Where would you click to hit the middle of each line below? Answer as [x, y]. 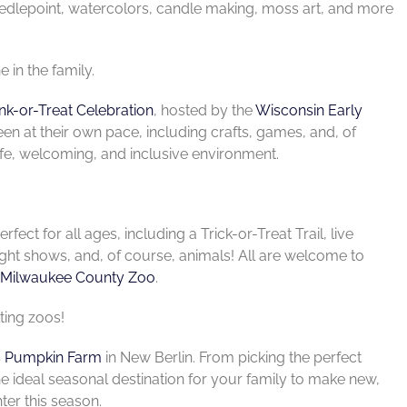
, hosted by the [204, 110]
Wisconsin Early [308, 110]
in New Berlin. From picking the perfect [231, 357]
